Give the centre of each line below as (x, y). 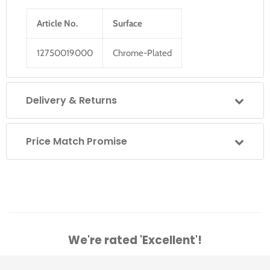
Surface (127, 24)
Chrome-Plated (142, 53)
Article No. (57, 24)
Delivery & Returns (71, 100)
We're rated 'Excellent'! (135, 240)
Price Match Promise (77, 141)
